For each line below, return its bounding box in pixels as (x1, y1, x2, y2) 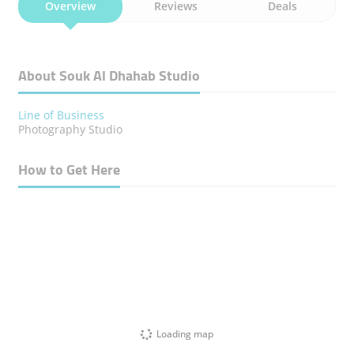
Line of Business (17, 107, 104, 122)
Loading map (156, 326, 213, 341)
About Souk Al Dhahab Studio (17, 62, 200, 88)
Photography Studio (17, 122, 122, 137)
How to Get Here (17, 156, 120, 183)
